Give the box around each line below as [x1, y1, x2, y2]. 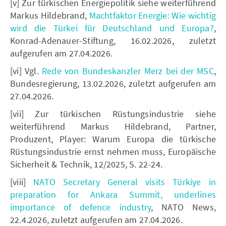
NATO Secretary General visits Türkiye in [33, 176, 216, 188]
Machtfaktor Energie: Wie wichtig [89, 9, 216, 21]
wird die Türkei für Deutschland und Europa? [10, 22, 214, 34]
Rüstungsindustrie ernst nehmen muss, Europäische [10, 145, 216, 157]
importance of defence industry [10, 201, 151, 213]
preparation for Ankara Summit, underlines [10, 188, 216, 200]
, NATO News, [151, 201, 216, 213]
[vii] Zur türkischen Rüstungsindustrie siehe [10, 107, 216, 120]
